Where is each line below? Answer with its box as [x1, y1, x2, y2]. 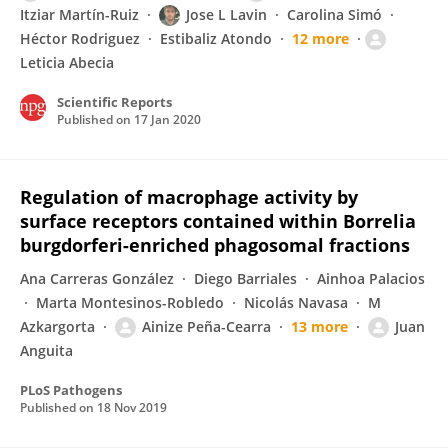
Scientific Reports [57, 93, 172, 111]
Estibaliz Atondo [160, 29, 272, 48]
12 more [292, 29, 349, 48]
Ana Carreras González [20, 269, 174, 288]
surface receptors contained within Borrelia [20, 209, 416, 233]
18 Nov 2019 [97, 399, 167, 416]
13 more [291, 317, 348, 336]
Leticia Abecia [20, 53, 114, 72]
